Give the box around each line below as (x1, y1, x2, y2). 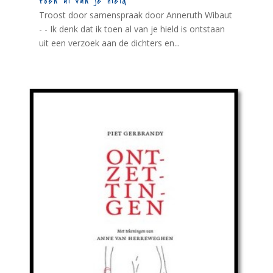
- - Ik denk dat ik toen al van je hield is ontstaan (38, 23, 225, 35)
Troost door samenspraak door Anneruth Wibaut (38, 9, 232, 21)
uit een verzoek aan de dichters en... (38, 37, 180, 49)
